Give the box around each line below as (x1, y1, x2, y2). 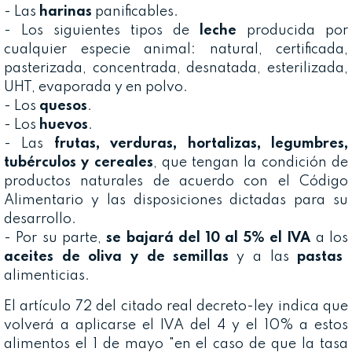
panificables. (92, 5, 178, 20)
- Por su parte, (4, 231, 107, 246)
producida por (236, 24, 348, 38)
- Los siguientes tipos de (4, 24, 200, 38)
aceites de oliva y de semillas (4, 250, 237, 265)
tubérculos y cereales (4, 156, 153, 170)
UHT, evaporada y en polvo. (4, 80, 188, 95)
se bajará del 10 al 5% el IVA (106, 231, 316, 246)
